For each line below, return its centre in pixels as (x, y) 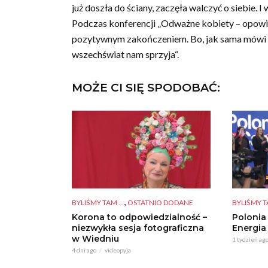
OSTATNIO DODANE (160, 203)
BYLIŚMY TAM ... (98, 203)
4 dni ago (84, 250)
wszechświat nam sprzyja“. (125, 54)
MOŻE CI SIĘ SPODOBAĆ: (146, 88)
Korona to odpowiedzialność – (139, 217)
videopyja (118, 250)
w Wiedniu (95, 239)
